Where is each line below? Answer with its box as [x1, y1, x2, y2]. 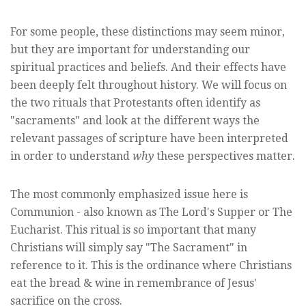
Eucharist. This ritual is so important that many [10, 223, 256, 237]
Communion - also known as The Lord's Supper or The [10, 206, 292, 219]
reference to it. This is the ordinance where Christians [10, 259, 292, 273]
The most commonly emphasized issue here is [10, 188, 248, 201]
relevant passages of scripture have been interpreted [10, 132, 288, 145]
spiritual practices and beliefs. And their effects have [10, 61, 286, 74]
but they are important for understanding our [10, 43, 250, 57]
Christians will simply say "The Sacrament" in [10, 241, 247, 255]
